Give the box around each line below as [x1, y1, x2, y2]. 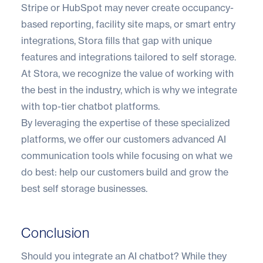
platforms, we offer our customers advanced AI [21, 133, 226, 146]
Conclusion [21, 225, 90, 241]
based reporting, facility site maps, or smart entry [21, 18, 235, 31]
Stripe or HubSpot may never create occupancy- [21, 2, 234, 14]
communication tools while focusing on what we [21, 150, 232, 162]
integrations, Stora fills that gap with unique [21, 35, 212, 47]
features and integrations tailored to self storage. [21, 51, 236, 63]
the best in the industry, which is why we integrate [21, 84, 237, 96]
